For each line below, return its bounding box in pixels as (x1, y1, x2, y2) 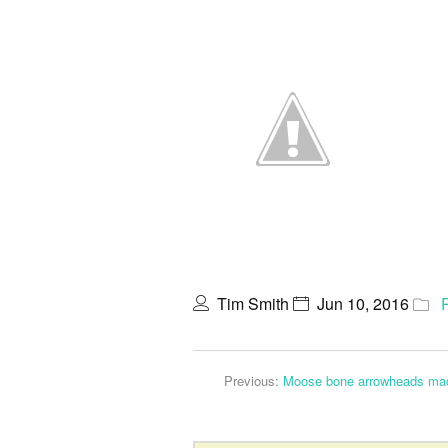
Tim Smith (217, 292, 289, 315)
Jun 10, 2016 (317, 292, 409, 315)
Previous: (224, 371, 283, 390)
